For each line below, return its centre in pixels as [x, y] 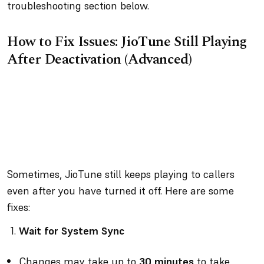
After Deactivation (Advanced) [100, 60]
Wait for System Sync [72, 231]
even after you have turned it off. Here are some [121, 191]
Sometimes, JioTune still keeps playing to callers [121, 174]
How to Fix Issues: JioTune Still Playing [127, 42]
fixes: [20, 207]
